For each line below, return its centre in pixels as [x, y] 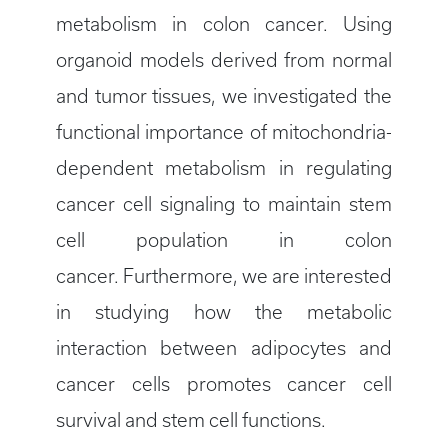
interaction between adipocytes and [224, 349]
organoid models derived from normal [224, 61]
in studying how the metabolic [224, 313]
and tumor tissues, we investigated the [224, 97]
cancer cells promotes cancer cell [224, 385]
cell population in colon [224, 241]
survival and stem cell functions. [191, 421]
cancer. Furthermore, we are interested [224, 277]
